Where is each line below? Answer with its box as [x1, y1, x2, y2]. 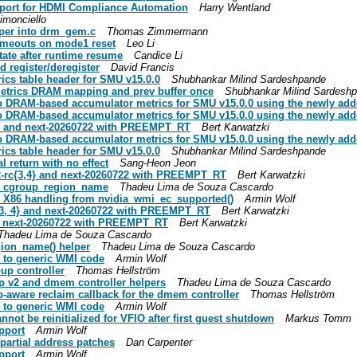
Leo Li [127, 37, 155, 49]
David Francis [111, 61, 175, 73]
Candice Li [134, 49, 182, 61]
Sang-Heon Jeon [120, 156, 196, 169]
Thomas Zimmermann [107, 25, 208, 37]
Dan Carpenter [126, 335, 192, 348]
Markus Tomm [285, 312, 351, 324]
